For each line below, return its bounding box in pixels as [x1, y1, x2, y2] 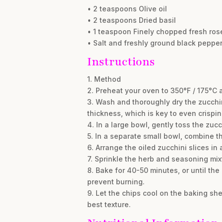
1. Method [87, 75, 121, 83]
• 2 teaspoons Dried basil [87, 16, 176, 24]
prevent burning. [87, 177, 145, 186]
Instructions [87, 54, 155, 69]
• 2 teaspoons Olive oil [87, 4, 167, 13]
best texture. [87, 200, 131, 209]
